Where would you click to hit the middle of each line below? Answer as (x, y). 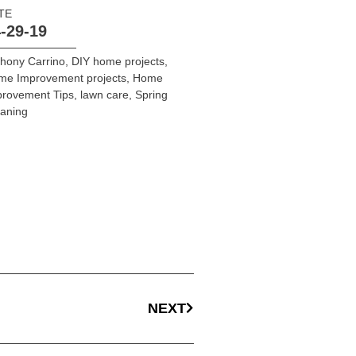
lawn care (104, 94)
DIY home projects (118, 61)
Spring (151, 94)
